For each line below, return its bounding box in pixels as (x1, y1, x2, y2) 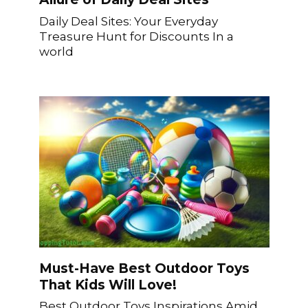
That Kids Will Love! (38, 276, 177, 293)
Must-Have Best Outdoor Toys (38, 260, 250, 276)
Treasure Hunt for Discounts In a (38, 28, 234, 43)
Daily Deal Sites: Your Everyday (38, 13, 218, 28)
